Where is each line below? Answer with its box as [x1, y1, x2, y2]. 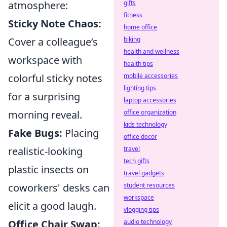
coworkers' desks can [8, 180, 109, 195]
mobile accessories [124, 71, 178, 80]
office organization [124, 108, 176, 117]
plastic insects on [8, 162, 89, 176]
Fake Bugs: [8, 126, 62, 140]
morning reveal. [8, 107, 82, 122]
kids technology [124, 120, 167, 129]
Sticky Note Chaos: [8, 16, 101, 30]
